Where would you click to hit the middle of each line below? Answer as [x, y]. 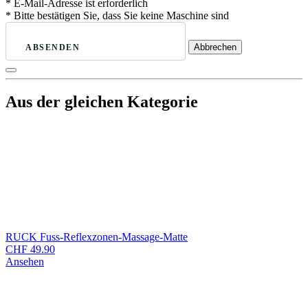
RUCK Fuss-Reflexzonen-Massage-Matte [97, 237]
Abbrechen [215, 47]
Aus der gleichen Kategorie [102, 102]
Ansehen [25, 262]
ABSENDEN [53, 47]
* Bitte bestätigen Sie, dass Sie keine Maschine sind [117, 15]
